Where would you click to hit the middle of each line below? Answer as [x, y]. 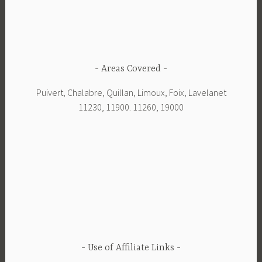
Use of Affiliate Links [131, 248]
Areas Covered [131, 69]
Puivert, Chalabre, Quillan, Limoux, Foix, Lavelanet [131, 93]
